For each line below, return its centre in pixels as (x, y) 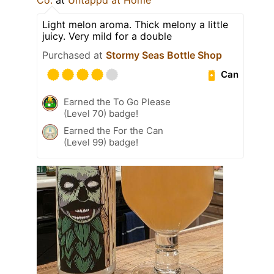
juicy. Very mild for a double (107, 36)
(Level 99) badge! (101, 142)
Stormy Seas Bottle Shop (164, 55)
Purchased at (74, 55)
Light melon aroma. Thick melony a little (135, 24)
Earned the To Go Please (117, 102)
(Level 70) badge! (101, 113)
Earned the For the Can (113, 130)
